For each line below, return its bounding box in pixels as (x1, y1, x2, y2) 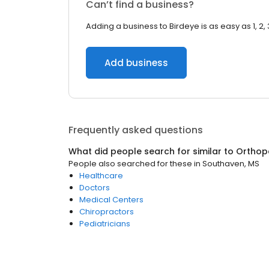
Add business (104, 56, 168, 69)
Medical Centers (79, 194, 144, 205)
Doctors (79, 182, 110, 193)
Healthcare (79, 170, 123, 181)
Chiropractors (79, 206, 134, 217)
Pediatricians (79, 218, 130, 229)
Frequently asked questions (68, 123, 203, 137)
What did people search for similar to (68, 145, 236, 157)
